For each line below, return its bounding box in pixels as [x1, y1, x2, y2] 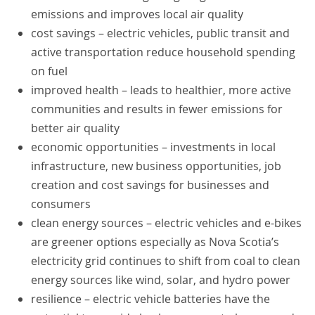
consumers [31, 196, 91, 212]
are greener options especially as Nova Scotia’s [31, 234, 279, 250]
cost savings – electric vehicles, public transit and [31, 25, 290, 41]
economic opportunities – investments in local [31, 139, 276, 155]
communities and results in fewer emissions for [31, 101, 283, 117]
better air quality [31, 120, 120, 136]
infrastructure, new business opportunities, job [31, 158, 281, 174]
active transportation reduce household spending [31, 44, 295, 60]
